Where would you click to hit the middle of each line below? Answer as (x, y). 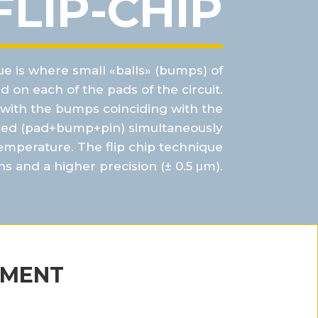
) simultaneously (171, 128)
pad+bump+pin (72, 128)
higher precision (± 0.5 (123, 166)
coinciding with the (163, 109)
